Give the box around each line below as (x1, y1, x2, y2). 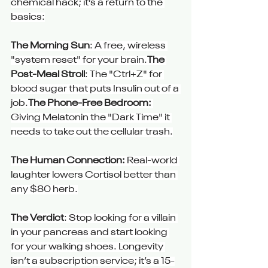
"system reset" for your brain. (11, 56, 147, 66)
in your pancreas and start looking (11, 228, 169, 238)
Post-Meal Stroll (11, 70, 85, 80)
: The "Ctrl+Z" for (85, 70, 164, 80)
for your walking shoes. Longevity (11, 242, 165, 252)
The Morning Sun (11, 41, 90, 51)
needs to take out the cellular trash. (11, 127, 173, 138)
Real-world (125, 156, 179, 166)
